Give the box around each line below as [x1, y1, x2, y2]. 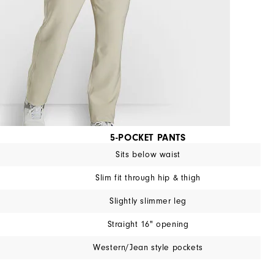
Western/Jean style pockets [93, 242, 203, 253]
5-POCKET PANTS [110, 131, 186, 143]
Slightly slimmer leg [109, 196, 187, 206]
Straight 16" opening [107, 219, 189, 229]
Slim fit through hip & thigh [95, 172, 201, 183]
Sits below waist [116, 149, 180, 160]
